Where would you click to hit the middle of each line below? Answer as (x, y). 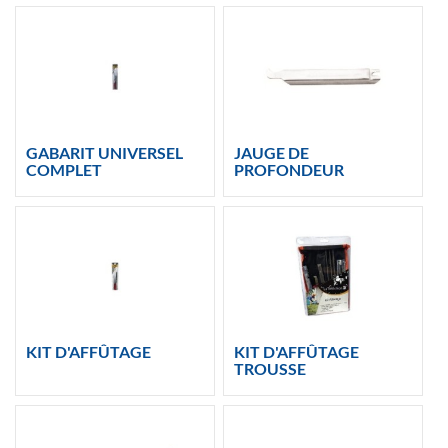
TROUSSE (270, 369)
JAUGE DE (272, 153)
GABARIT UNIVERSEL (104, 153)
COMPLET (63, 170)
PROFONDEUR (289, 170)
